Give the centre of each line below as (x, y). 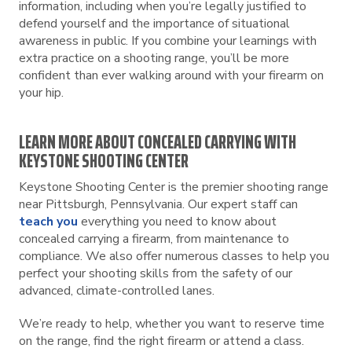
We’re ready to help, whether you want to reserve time (172, 324)
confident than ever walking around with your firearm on (171, 75)
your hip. (41, 93)
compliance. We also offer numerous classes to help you (174, 256)
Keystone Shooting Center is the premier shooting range (174, 187)
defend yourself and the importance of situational (154, 24)
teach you (48, 222)
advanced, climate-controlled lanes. (117, 291)
